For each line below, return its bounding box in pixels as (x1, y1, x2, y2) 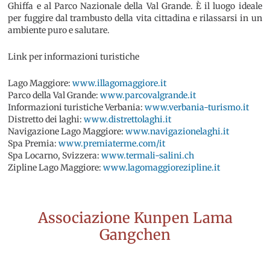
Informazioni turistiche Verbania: (8, 102, 145, 113)
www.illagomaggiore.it (72, 78, 167, 89)
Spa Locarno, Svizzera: (8, 150, 102, 162)
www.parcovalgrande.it (100, 90, 196, 101)
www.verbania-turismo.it (145, 102, 250, 113)
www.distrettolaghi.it (84, 114, 172, 125)
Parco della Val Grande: (8, 90, 101, 101)
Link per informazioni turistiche (8, 51, 140, 63)
